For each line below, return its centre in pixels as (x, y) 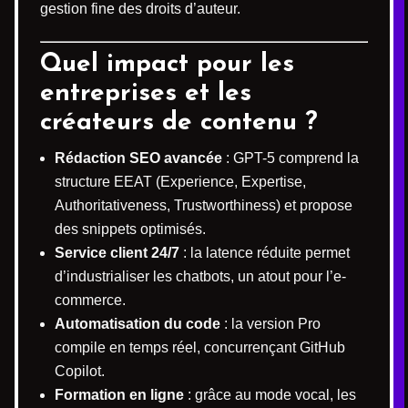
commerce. (90, 300)
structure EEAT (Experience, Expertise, (180, 182)
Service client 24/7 (117, 253)
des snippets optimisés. (130, 229)
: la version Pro (270, 324)
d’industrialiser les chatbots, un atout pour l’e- (200, 276)
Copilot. (80, 371)
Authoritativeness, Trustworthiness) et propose (204, 205)
